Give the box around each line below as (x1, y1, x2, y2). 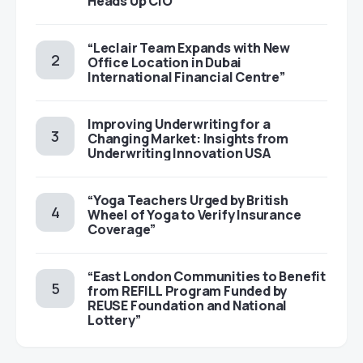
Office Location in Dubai (88, 53, 242, 72)
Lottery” (88, 311, 141, 330)
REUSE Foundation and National (88, 297, 288, 315)
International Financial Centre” (88, 68, 285, 87)
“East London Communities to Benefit (88, 267, 326, 286)
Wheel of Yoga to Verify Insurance (88, 206, 301, 224)
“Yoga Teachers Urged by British (88, 191, 288, 210)
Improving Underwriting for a (88, 115, 271, 134)
